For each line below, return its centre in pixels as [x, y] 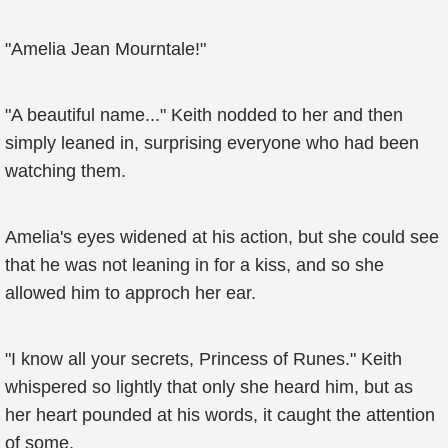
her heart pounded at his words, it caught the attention [220, 415]
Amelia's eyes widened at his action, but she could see [222, 237]
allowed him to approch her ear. [130, 293]
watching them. [65, 171]
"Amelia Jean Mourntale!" [105, 49]
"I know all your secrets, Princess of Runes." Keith [203, 359]
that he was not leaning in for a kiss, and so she [194, 265]
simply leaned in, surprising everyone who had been [212, 143]
